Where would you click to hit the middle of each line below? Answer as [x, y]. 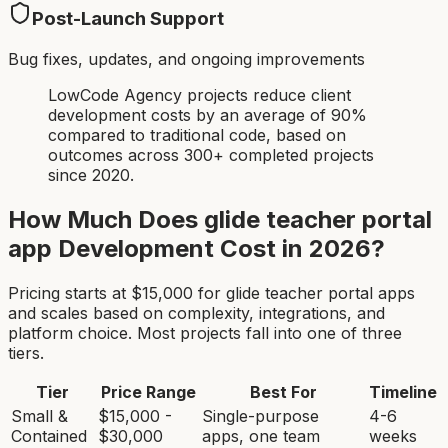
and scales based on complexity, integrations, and [196, 312]
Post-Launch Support [128, 19]
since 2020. [91, 175]
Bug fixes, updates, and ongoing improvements [186, 59]
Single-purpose [260, 415]
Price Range [148, 391]
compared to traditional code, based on [197, 135]
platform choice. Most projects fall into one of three [205, 332]
